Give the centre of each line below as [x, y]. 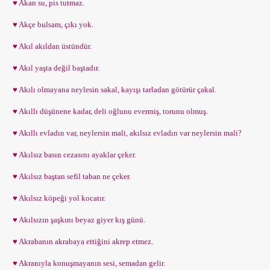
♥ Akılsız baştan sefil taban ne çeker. [70, 176]
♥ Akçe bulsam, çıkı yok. [51, 24]
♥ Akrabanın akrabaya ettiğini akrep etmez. [81, 241]
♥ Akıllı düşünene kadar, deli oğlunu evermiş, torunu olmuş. [108, 111]
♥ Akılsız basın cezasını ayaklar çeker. [73, 155]
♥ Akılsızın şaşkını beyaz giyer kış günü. [77, 220]
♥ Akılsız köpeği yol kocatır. [57, 198]
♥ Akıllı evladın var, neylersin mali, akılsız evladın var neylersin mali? [125, 133]
